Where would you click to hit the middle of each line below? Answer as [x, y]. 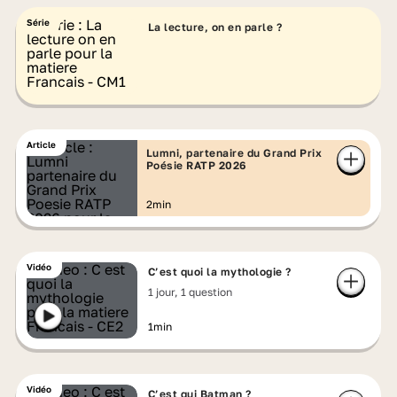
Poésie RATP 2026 [196, 165]
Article [41, 144]
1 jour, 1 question [190, 292]
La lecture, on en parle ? [215, 27]
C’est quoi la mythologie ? [219, 272]
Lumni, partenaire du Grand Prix [234, 153]
